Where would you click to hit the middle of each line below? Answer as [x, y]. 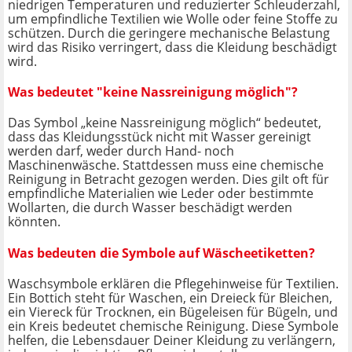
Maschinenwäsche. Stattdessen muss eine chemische [166, 165]
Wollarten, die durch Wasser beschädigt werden [150, 208]
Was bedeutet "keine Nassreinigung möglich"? [153, 92]
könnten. [34, 222]
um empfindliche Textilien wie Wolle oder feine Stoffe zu [173, 18]
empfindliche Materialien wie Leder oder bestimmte [161, 194]
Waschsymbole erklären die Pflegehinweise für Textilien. [173, 283]
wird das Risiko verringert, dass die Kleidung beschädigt [172, 47]
